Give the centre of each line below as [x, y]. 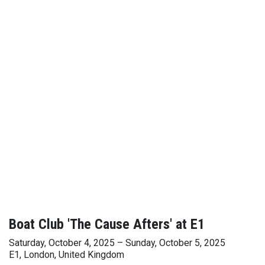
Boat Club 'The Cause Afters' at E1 [107, 224]
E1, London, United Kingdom [67, 255]
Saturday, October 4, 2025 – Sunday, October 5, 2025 [117, 243]
